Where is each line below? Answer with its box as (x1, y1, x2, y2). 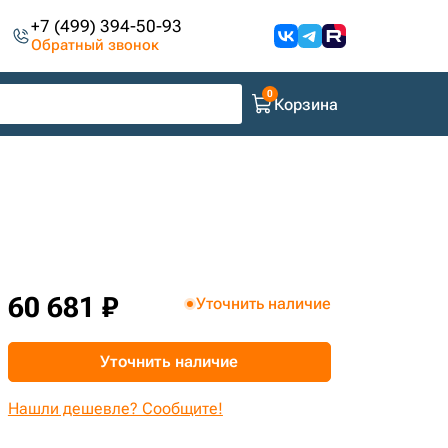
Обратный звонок (31, 36, 160, 54)
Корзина (274, 94, 338, 114)
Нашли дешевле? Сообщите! (7, 399, 223, 418)
